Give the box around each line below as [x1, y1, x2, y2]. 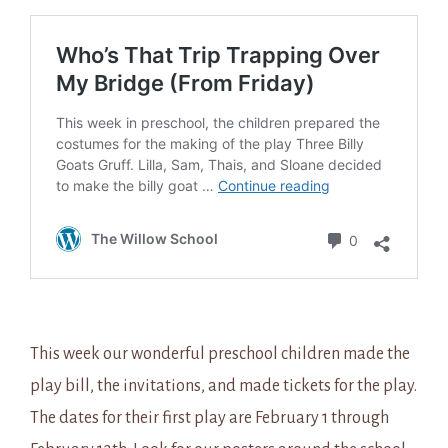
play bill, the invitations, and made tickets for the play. [30, 377, 417, 395]
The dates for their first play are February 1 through [30, 409, 389, 427]
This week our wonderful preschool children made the [30, 345, 410, 363]
